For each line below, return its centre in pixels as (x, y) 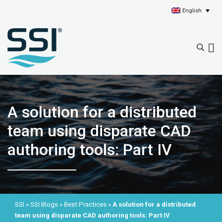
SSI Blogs (44, 205)
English (192, 10)
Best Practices (85, 205)
